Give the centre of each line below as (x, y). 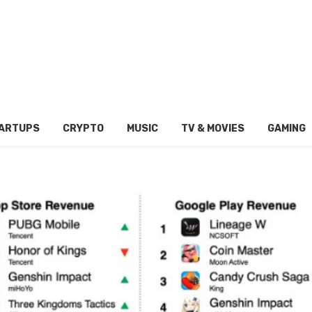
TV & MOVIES (212, 128)
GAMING (286, 128)
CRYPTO (83, 128)
